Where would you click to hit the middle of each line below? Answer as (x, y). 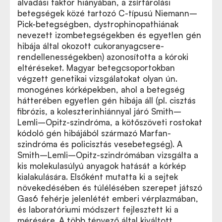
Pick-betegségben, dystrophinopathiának (98, 24)
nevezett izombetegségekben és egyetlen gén (109, 35)
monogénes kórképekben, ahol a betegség (101, 90)
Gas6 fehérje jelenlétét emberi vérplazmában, (108, 199)
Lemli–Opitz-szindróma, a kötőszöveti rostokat (110, 122)
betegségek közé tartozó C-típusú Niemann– (107, 13)
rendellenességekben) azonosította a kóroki (103, 57)
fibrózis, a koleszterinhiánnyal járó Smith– (99, 111)
